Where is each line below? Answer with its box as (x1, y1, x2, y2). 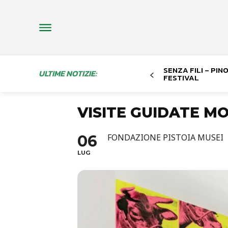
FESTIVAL (163, 71, 199, 83)
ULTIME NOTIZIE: (39, 67, 97, 79)
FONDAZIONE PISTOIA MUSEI (107, 131, 223, 143)
